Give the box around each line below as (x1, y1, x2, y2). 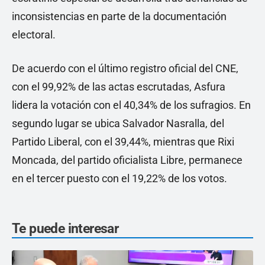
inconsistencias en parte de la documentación (12, 10, 227, 23)
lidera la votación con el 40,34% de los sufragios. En (12, 99, 251, 112)
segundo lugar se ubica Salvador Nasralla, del (12, 117, 224, 130)
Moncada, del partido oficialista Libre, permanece (12, 154, 243, 167)
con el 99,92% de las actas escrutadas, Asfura (12, 80, 225, 93)
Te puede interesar (12, 221, 119, 237)
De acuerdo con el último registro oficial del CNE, (12, 62, 238, 75)
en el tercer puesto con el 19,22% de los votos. (12, 172, 227, 185)
